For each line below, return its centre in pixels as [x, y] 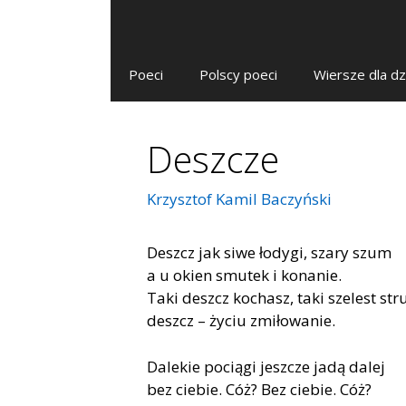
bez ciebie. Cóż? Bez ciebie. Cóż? [259, 389]
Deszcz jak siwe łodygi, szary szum [269, 253]
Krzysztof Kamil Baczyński [239, 199]
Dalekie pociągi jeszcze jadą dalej [266, 366]
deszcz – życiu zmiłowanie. [241, 321]
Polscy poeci [238, 74]
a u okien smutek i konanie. [244, 275]
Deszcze [213, 159]
